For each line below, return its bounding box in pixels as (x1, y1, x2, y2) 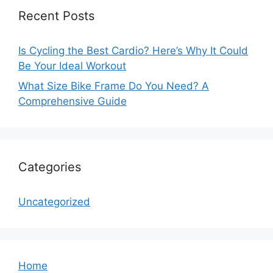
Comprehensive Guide (18, 95, 127, 108)
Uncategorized (18, 196, 90, 208)
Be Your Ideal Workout (18, 59, 126, 72)
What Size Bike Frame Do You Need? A (18, 80, 209, 93)
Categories (18, 160, 81, 175)
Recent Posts (18, 8, 94, 23)
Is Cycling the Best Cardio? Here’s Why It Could (18, 44, 248, 57)
